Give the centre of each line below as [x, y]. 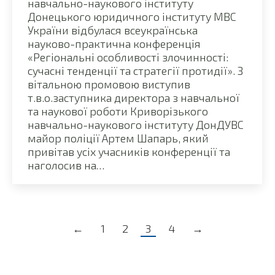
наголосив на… [66, 165]
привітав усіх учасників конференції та [129, 151]
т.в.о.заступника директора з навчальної [134, 97]
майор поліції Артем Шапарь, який [118, 138]
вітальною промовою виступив [109, 84]
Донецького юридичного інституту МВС [132, 16]
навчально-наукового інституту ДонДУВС [136, 124]
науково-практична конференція [114, 43]
